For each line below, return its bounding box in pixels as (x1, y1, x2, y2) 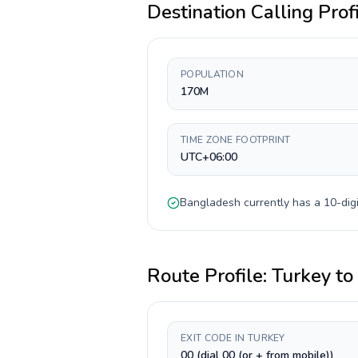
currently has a (241, 195, 324, 210)
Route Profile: (147, 263, 272, 288)
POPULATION (181, 68, 244, 81)
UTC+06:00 (181, 149, 237, 165)
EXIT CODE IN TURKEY (181, 332, 285, 344)
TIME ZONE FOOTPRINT (181, 133, 291, 146)
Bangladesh (180, 195, 241, 210)
